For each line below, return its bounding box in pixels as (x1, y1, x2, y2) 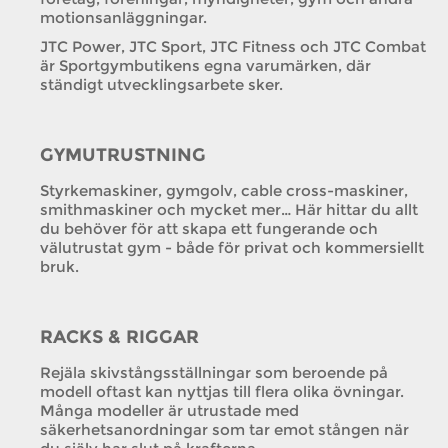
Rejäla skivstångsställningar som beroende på (40, 363, 388, 382)
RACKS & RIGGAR (40, 326, 199, 348)
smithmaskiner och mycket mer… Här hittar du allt (40, 200, 418, 219)
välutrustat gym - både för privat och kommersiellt (40, 238, 424, 257)
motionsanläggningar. (40, 8, 207, 27)
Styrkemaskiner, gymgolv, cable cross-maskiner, (40, 181, 408, 200)
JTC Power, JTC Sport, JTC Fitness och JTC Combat (40, 37, 426, 56)
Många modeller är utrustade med (40, 401, 299, 420)
